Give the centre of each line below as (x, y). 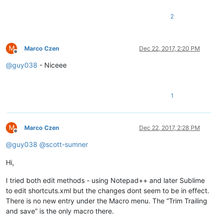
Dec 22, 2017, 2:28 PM (170, 127)
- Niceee (52, 65)
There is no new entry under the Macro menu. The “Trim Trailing (107, 200)
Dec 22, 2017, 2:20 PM (170, 48)
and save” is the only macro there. (60, 211)
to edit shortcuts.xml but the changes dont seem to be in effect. (108, 190)
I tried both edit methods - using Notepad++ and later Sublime (105, 180)
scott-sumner (67, 144)
